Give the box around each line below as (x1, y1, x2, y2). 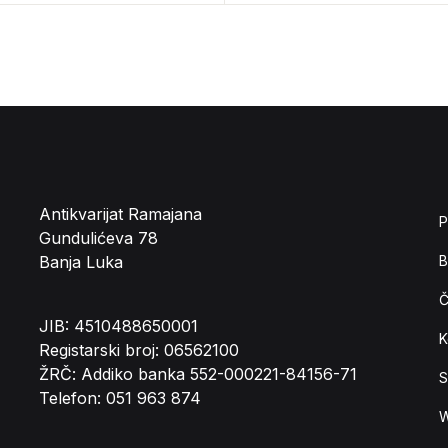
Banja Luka (39, 252, 123, 272)
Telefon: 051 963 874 (39, 388, 201, 408)
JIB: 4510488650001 (39, 316, 198, 336)
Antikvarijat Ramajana (39, 204, 202, 224)
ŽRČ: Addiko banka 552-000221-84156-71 (39, 364, 357, 384)
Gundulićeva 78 (39, 228, 158, 248)
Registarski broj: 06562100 (39, 340, 239, 360)
